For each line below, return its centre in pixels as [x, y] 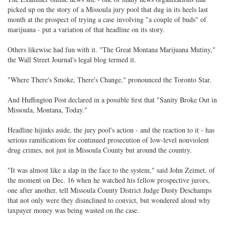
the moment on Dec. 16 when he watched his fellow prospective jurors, [109, 180]
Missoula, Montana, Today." [47, 110]
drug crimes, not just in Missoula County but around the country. [100, 150]
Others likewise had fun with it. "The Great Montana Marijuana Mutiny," [111, 49]
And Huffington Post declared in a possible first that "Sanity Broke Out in [112, 100]
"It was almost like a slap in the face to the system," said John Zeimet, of [111, 170]
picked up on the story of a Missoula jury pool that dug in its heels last [108, 9]
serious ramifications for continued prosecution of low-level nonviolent [108, 140]
